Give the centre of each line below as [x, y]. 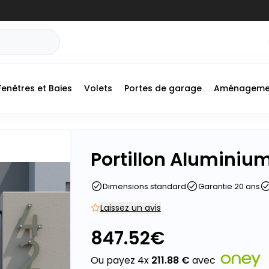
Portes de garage [163, 88]
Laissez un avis [130, 208]
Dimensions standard [144, 186]
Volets [98, 88]
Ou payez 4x [121, 260]
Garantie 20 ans [229, 186]
